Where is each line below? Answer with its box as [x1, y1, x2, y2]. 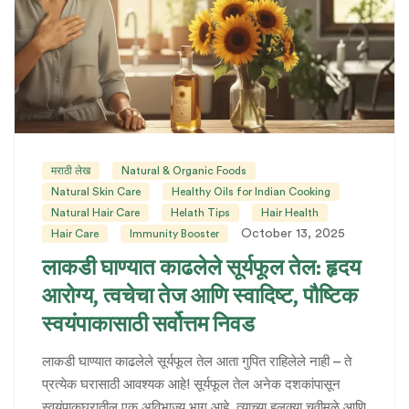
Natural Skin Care [51, 186, 141, 198]
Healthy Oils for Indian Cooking [172, 186, 330, 198]
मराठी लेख [51, 165, 90, 177]
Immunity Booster [130, 228, 219, 240]
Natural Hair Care [51, 207, 140, 219]
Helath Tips [171, 207, 230, 219]
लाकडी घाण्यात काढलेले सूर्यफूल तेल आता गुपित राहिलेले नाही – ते [42, 355, 351, 370]
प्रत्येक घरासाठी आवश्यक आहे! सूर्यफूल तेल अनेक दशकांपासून [42, 378, 341, 393]
